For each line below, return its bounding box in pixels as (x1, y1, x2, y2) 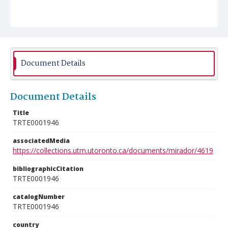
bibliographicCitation (13, 164, 83, 173)
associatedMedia (13, 136, 70, 145)
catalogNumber (13, 192, 65, 201)
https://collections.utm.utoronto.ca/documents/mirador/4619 (13, 146, 213, 155)
